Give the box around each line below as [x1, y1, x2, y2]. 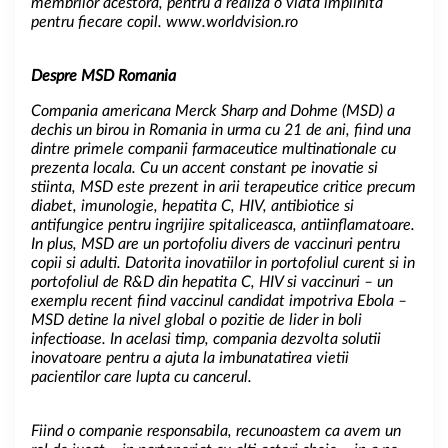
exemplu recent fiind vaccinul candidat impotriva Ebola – [31, 292, 407, 309]
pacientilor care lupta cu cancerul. [31, 368, 252, 385]
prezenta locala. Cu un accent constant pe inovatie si [31, 159, 378, 176]
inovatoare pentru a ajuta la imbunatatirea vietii [31, 349, 349, 366]
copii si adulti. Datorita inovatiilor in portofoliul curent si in [31, 254, 415, 271]
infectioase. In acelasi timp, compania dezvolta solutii [31, 330, 381, 347]
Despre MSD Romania [31, 67, 176, 84]
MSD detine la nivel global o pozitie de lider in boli [31, 311, 362, 328]
